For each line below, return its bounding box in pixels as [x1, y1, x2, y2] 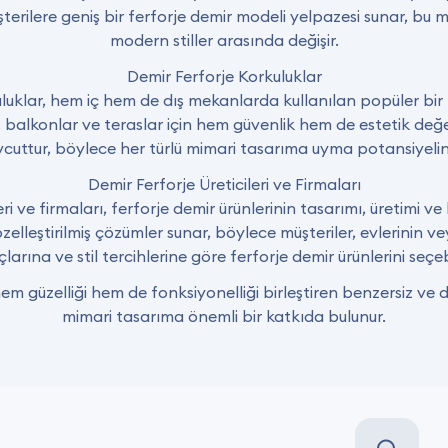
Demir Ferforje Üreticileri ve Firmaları [87, 174, 361, 194]
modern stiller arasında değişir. [109, 30, 339, 50]
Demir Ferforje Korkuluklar [126, 66, 322, 86]
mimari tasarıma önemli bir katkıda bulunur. [62, 306, 386, 326]
